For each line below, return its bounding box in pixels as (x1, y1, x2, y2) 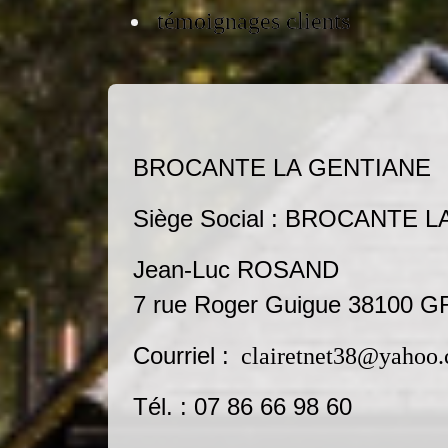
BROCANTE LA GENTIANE (133, 154, 431, 181)
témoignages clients (157, 8, 350, 34)
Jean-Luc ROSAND (133, 256, 339, 283)
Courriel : (133, 342, 236, 369)
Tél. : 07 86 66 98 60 (133, 393, 352, 420)
